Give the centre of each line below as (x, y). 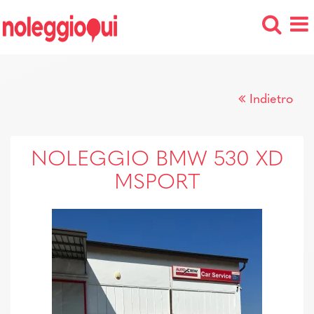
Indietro (271, 100)
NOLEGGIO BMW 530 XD (157, 160)
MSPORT (157, 183)
